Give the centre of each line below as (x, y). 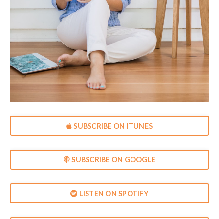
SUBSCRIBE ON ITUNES (112, 126)
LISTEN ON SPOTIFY (113, 193)
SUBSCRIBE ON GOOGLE (113, 159)
